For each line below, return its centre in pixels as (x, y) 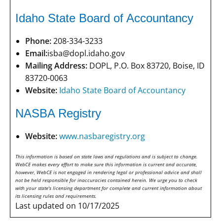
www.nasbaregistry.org (102, 136)
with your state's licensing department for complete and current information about (109, 188)
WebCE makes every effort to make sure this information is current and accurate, (106, 164)
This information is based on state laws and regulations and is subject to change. (107, 156)
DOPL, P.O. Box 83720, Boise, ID (146, 65)
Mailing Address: (56, 65)
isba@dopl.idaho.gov (86, 53)
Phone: (38, 41)
